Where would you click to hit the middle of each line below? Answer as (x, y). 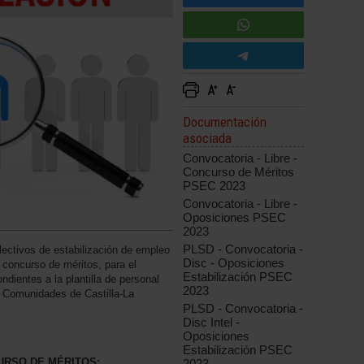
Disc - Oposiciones (234, 263)
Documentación (225, 122)
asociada (208, 139)
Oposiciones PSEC (235, 218)
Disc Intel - (212, 323)
